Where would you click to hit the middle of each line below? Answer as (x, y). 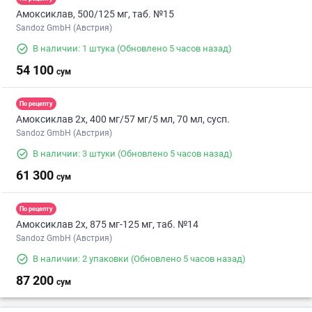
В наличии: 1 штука (74, 49)
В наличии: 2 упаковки (81, 259)
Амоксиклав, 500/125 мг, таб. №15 (95, 14)
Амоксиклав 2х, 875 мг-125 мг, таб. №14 (107, 225)
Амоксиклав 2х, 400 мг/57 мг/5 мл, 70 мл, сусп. (123, 119)
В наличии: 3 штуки (74, 154)
